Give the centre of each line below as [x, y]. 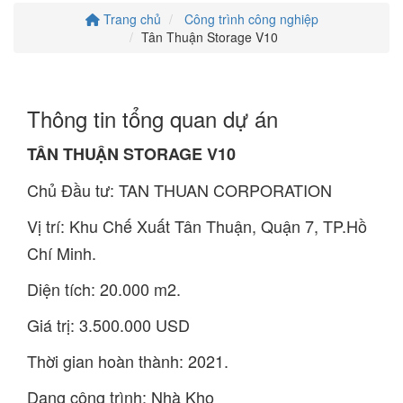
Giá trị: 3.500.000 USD [108, 325]
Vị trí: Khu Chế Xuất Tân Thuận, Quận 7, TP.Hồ [197, 226]
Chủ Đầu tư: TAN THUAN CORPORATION [179, 190]
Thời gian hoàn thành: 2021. [128, 361]
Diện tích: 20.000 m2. [104, 289]
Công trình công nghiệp [251, 19]
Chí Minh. [62, 253]
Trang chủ [130, 19]
